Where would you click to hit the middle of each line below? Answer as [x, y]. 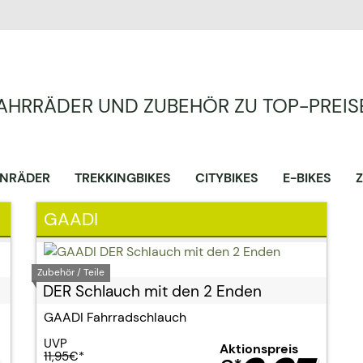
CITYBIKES [227, 178]
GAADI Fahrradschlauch [115, 317]
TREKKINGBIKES [123, 178]
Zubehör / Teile [71, 272]
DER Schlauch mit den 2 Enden [152, 291]
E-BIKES [307, 178]
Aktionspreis [261, 349]
